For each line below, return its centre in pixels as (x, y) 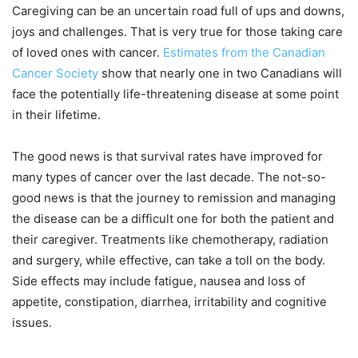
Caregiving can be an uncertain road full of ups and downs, (178, 10)
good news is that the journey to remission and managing (174, 197)
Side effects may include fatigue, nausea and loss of (159, 280)
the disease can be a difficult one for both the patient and (173, 218)
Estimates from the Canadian (244, 52)
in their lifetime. (56, 114)
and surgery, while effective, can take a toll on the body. (169, 260)
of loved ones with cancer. (88, 52)
